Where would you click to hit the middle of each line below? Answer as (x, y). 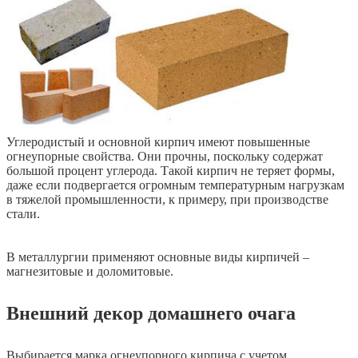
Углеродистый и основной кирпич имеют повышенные (158, 142)
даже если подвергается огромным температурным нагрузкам (175, 185)
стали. (23, 214)
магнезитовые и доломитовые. (90, 272)
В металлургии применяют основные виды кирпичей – (158, 257)
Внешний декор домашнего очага (151, 314)
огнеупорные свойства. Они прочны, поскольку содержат (165, 157)
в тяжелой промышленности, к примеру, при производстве (167, 200)
